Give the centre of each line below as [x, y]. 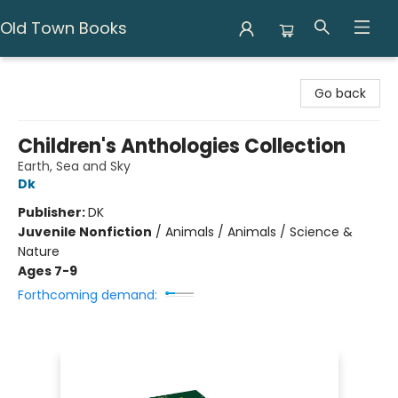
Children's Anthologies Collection [182, 146]
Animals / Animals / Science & [259, 232]
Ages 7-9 [48, 271]
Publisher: [53, 212]
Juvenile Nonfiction [85, 232]
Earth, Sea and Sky [74, 166]
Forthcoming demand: [88, 295]
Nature [39, 251]
